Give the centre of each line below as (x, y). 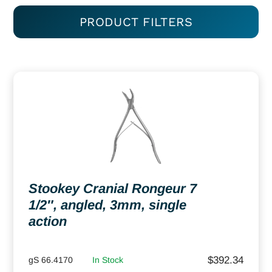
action (48, 221)
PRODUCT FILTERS (136, 22)
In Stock (108, 260)
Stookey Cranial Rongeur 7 (113, 188)
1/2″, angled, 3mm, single (107, 205)
